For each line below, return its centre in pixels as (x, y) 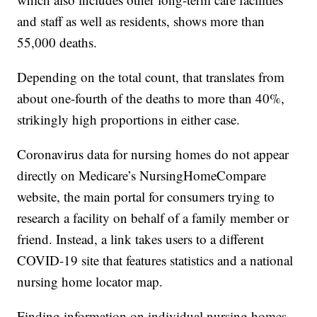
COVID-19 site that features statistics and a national (155, 260)
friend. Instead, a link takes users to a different (141, 239)
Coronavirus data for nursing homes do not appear (153, 154)
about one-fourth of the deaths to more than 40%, (151, 98)
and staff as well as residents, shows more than (141, 21)
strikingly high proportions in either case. (129, 120)
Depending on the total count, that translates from (151, 77)
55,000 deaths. (57, 42)
